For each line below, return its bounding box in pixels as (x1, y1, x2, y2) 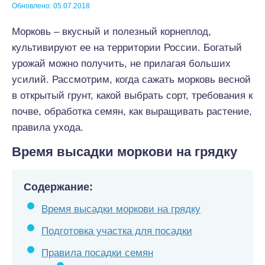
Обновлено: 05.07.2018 (12, 2, 90, 10)
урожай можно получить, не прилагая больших (12, 58, 231, 69)
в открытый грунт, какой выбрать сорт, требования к (12, 90, 253, 101)
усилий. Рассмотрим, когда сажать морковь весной (12, 74, 251, 85)
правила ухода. (12, 122, 83, 133)
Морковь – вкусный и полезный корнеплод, (12, 26, 211, 37)
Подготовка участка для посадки (41, 225, 192, 237)
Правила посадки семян (41, 247, 153, 258)
